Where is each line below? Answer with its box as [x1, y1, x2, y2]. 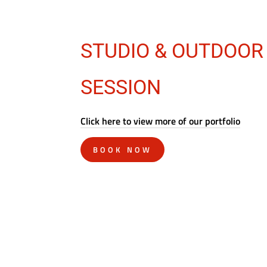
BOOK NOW [93, 144, 152, 156]
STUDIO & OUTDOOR [80, 39, 264, 63]
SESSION [80, 75, 162, 100]
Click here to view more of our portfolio [80, 114, 241, 129]
